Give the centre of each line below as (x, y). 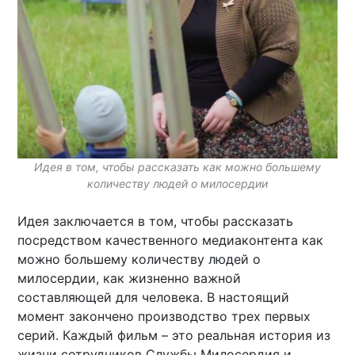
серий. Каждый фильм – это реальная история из (174, 335)
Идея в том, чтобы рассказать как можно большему (177, 166)
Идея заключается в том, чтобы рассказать (156, 221)
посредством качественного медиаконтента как (171, 240)
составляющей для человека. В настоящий (154, 297)
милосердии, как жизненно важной (130, 278)
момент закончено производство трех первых (164, 316)
